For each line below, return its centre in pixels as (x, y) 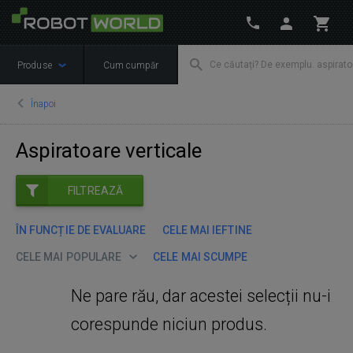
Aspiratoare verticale (109, 150)
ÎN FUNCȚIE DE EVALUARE (81, 230)
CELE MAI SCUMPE (201, 256)
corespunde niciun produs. (169, 324)
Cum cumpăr (131, 65)
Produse (36, 65)
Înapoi (44, 104)
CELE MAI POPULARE (69, 256)
